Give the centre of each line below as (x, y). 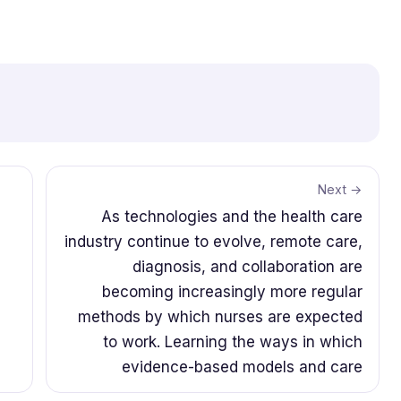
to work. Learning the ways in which (233, 342)
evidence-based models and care (242, 367)
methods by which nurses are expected (220, 317)
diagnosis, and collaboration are (247, 267)
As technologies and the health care (232, 217)
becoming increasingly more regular (232, 292)
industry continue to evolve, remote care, (213, 242)
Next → (340, 190)
